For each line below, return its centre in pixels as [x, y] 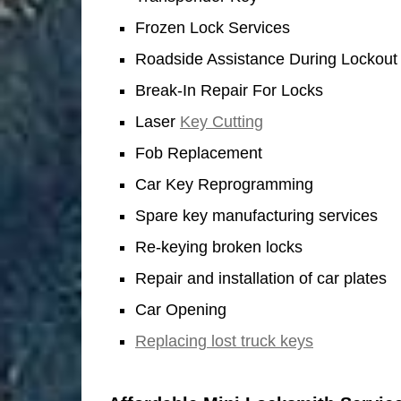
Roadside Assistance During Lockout [266, 59]
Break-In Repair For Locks [229, 90]
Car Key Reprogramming [224, 184]
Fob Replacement [199, 153]
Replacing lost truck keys [224, 341]
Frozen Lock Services [213, 27]
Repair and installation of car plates [261, 278]
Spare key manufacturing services [256, 215]
